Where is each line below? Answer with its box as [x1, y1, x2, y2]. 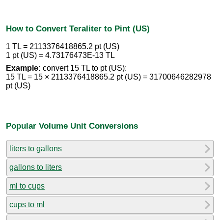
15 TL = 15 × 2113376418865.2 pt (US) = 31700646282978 [6, 73, 211, 82]
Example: [6, 64, 41, 73]
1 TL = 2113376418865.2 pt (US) [6, 42, 119, 51]
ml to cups [9, 181, 45, 190]
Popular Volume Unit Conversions [6, 120, 138, 131]
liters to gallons [9, 144, 62, 153]
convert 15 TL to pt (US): [41, 64, 127, 73]
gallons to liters [9, 163, 62, 171]
